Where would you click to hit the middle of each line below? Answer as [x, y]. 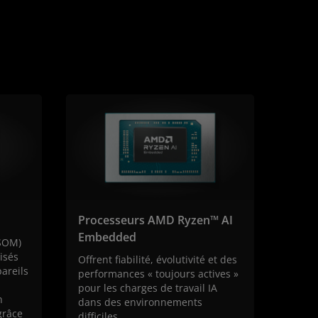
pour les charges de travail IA [147, 288]
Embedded [107, 237]
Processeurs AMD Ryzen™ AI [155, 220]
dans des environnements [140, 302]
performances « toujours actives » [158, 274]
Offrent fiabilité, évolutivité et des [157, 260]
